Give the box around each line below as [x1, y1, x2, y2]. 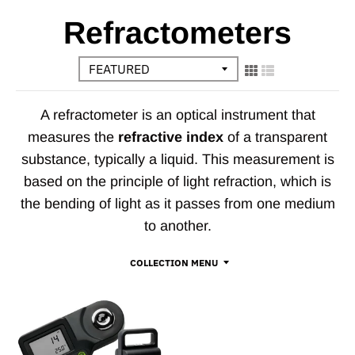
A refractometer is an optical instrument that [40, 106, 315, 123]
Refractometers [63, 14, 292, 50]
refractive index [118, 128, 223, 145]
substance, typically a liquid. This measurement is [21, 151, 334, 167]
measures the [28, 128, 118, 145]
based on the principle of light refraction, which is [24, 173, 331, 189]
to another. [143, 217, 212, 234]
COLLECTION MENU [129, 255, 218, 269]
